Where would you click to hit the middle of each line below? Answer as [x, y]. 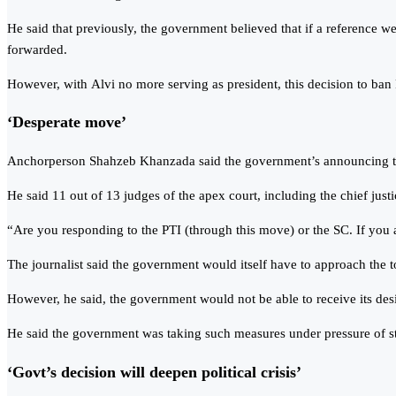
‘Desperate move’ [67, 122]
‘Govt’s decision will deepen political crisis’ [154, 372]
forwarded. [37, 49]
